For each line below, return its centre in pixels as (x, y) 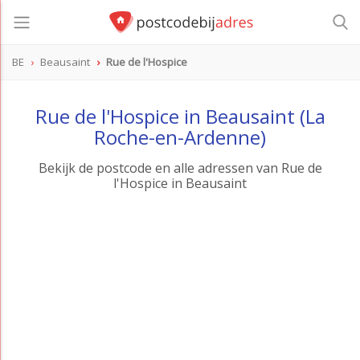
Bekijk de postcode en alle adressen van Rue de (180, 168)
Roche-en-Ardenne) (180, 137)
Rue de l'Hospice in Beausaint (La (180, 117)
